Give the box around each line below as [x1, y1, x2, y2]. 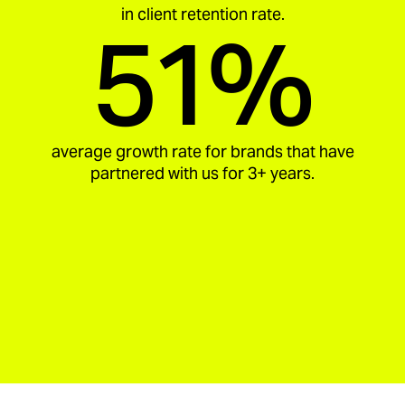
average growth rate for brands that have [51, 141, 354, 162]
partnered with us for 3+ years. [90, 163, 315, 184]
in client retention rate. [120, 4, 285, 24]
